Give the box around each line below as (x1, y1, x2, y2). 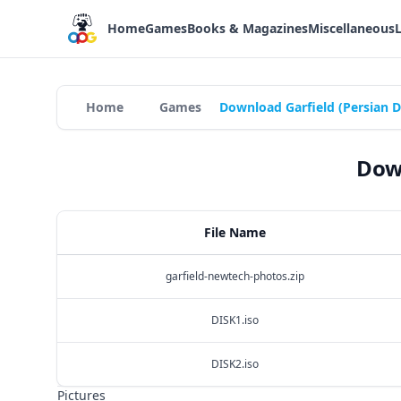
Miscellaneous (308, 20, 395, 37)
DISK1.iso (210, 312, 259, 328)
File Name (203, 224, 266, 241)
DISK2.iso (210, 356, 259, 371)
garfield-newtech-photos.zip (165, 269, 304, 284)
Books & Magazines (187, 20, 308, 37)
